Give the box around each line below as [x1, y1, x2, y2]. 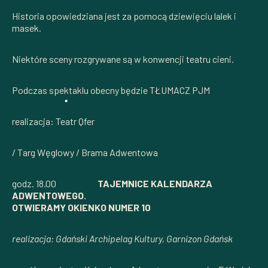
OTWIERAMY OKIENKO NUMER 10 [12, 201, 151, 213]
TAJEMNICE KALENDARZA [98, 177, 212, 189]
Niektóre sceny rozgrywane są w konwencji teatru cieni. [12, 53, 234, 65]
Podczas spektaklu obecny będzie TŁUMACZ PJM [12, 84, 210, 96]
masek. [12, 22, 41, 33]
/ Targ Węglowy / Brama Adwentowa [12, 146, 158, 158]
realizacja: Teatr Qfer [12, 115, 95, 127]
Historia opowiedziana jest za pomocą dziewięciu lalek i [12, 10, 236, 22]
